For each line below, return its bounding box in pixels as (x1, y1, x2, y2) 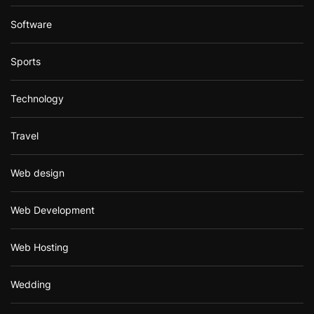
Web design (11, 166, 64, 179)
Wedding (11, 278, 51, 290)
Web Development (11, 203, 95, 216)
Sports (11, 55, 41, 67)
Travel (11, 129, 39, 142)
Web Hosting (11, 240, 69, 253)
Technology (11, 92, 64, 104)
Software (11, 18, 52, 30)
